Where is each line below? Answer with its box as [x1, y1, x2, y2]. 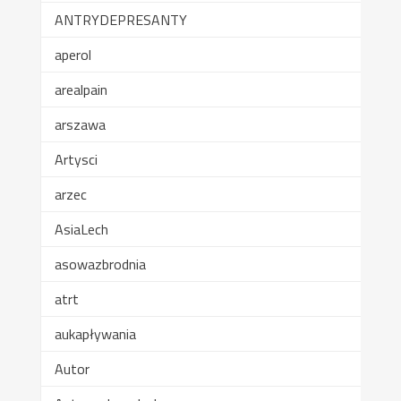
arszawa [54, 113, 106, 135]
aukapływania [54, 322, 136, 345]
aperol [54, 43, 91, 65]
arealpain [54, 78, 107, 100]
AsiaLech [54, 218, 108, 240]
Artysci [54, 148, 98, 170]
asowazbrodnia [54, 252, 146, 275]
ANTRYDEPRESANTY [54, 8, 187, 30]
